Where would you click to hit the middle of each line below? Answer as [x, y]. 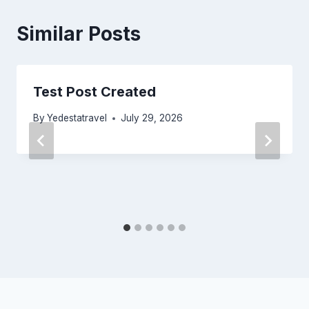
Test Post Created [94, 91]
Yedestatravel [77, 118]
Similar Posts [79, 33]
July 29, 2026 [152, 118]
